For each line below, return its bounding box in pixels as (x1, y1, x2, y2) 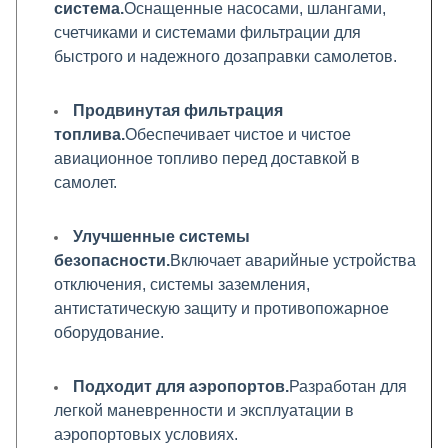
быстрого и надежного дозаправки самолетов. (54, 48, 397, 65)
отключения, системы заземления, (54, 276, 310, 293)
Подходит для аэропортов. (73, 378, 289, 395)
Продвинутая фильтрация (73, 102, 283, 119)
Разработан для (289, 378, 407, 395)
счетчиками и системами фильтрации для (54, 24, 361, 41)
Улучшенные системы (73, 228, 250, 245)
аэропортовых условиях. (54, 426, 238, 443)
